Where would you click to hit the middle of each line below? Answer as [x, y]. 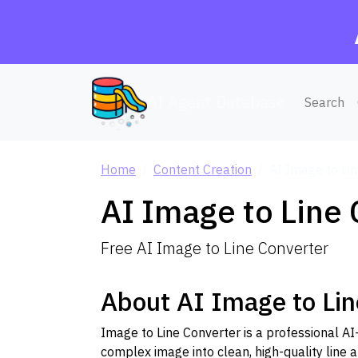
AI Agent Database [216, 102]
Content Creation [203, 169]
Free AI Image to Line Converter [215, 248]
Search [324, 102]
